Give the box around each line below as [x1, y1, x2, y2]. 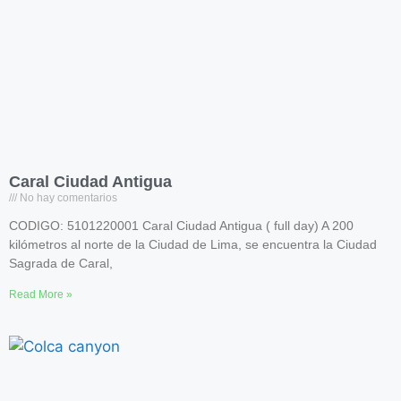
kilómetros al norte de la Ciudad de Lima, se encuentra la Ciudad [9, 237, 377, 252]
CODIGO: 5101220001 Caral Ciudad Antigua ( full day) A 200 [9, 218, 354, 233]
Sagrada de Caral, [9, 256, 113, 270]
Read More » [9, 288, 73, 301]
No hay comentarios [17, 192, 117, 204]
